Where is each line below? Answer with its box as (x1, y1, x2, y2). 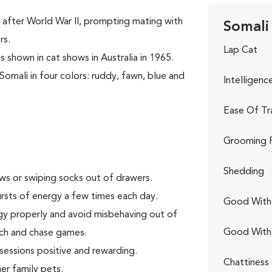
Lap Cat (223, 46, 258, 55)
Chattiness (223, 258, 270, 268)
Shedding (223, 167, 265, 177)
